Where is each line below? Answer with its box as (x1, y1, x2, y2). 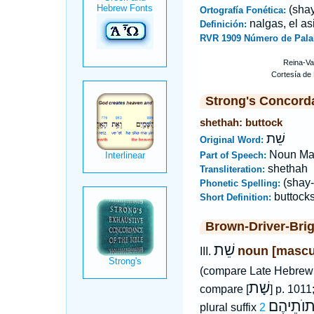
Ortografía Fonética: (199, 5, 289, 15)
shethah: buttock (199, 116, 282, 128)
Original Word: (199, 135, 266, 145)
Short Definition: (199, 192, 274, 203)
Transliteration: (199, 164, 268, 175)
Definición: (199, 19, 250, 29)
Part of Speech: (199, 150, 269, 161)
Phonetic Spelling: (199, 178, 283, 189)
